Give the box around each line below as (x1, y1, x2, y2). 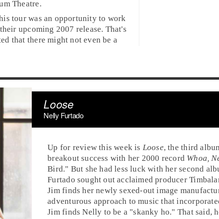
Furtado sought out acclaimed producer (47, 175, 190, 184)
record (159, 153, 187, 163)
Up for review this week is (47, 142, 143, 152)
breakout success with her (47, 153, 142, 163)
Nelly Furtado (44, 109, 84, 120)
